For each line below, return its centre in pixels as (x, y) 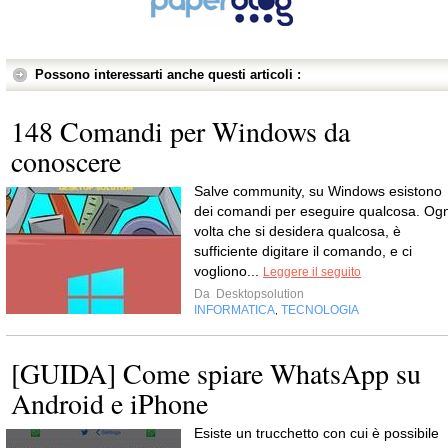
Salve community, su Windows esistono (318, 191)
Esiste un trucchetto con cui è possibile (316, 433)
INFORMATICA (234, 310)
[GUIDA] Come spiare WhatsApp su (216, 373)
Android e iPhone (109, 403)
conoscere (66, 161)
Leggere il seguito (312, 272)
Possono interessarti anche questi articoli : (168, 74)
